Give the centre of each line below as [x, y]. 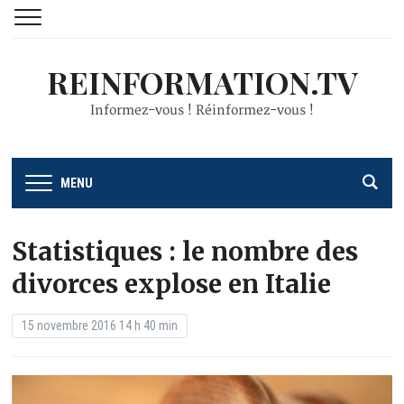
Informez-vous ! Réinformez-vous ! [202, 110]
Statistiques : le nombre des [185, 251]
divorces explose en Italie [172, 284]
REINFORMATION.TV [202, 82]
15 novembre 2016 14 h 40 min [100, 325]
